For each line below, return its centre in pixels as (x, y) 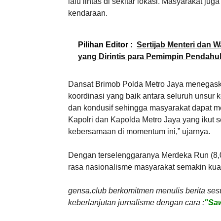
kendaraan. (88, 13)
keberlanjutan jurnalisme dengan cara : (136, 202)
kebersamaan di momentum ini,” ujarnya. (139, 131)
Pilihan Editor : (105, 44)
